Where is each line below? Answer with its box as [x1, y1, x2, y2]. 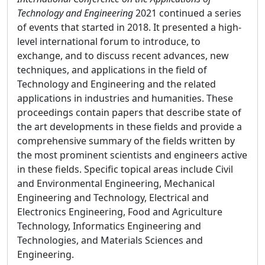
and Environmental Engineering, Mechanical [17, 177, 215, 190]
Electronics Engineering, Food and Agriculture [17, 205, 222, 219]
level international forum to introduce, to [17, 35, 201, 49]
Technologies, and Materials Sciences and [17, 234, 203, 247]
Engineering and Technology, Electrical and [17, 191, 209, 205]
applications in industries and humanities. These [17, 92, 233, 105]
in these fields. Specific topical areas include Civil [17, 163, 233, 176]
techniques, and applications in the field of [17, 63, 207, 77]
